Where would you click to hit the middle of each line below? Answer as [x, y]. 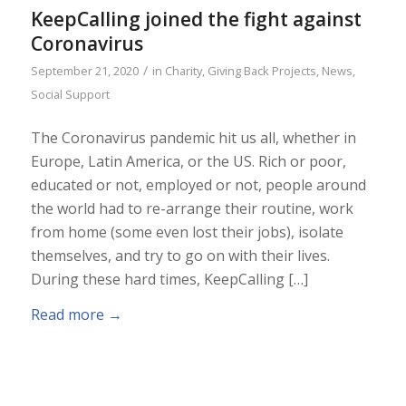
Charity [183, 71]
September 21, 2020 [84, 71]
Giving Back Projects [261, 71]
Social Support [70, 95]
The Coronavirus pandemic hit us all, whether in [193, 137]
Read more [67, 315]
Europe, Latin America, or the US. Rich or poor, [188, 161]
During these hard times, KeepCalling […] [169, 279]
